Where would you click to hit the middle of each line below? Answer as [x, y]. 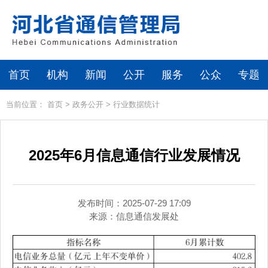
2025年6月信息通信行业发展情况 [134, 155]
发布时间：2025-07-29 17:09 [134, 203]
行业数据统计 [136, 104]
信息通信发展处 [147, 216]
